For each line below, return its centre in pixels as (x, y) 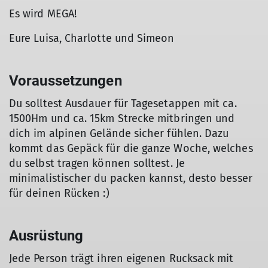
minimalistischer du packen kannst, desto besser (131, 178)
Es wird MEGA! (43, 14)
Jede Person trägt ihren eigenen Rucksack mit (121, 258)
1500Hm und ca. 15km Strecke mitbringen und (122, 118)
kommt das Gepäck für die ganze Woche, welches (131, 148)
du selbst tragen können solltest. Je (97, 163)
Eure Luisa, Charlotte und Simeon (92, 38)
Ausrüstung (46, 236)
